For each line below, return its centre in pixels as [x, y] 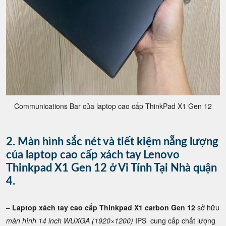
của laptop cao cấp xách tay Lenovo [93, 155]
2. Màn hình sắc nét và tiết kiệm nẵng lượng [112, 142]
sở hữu [207, 208]
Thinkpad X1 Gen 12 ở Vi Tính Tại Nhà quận [111, 168]
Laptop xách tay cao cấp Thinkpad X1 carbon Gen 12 [104, 208]
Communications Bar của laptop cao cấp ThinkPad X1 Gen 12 [113, 106]
